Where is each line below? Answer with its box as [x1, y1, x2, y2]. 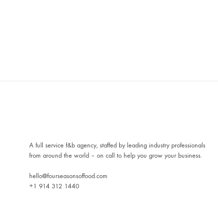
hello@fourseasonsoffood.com [29, 172, 108, 180]
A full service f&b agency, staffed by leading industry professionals [29, 141, 205, 149]
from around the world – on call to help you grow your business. [29, 151, 202, 160]
